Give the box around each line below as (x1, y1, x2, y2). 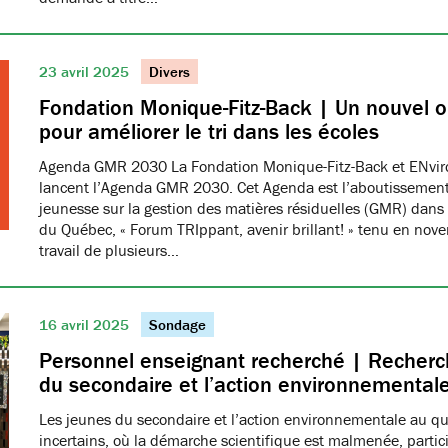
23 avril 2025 (39, 62, 133, 81)
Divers (149, 62, 190, 81)
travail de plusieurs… (39, 240, 179, 260)
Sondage (149, 315, 206, 334)
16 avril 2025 (39, 315, 133, 334)
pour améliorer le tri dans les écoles (39, 118, 379, 145)
